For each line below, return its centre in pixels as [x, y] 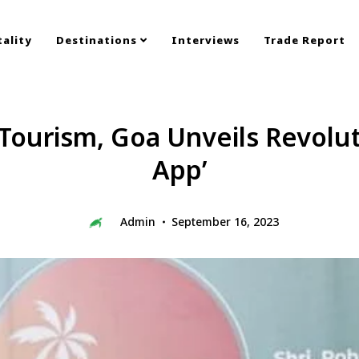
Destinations [98, 40]
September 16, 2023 [225, 222]
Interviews [206, 40]
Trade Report [305, 40]
